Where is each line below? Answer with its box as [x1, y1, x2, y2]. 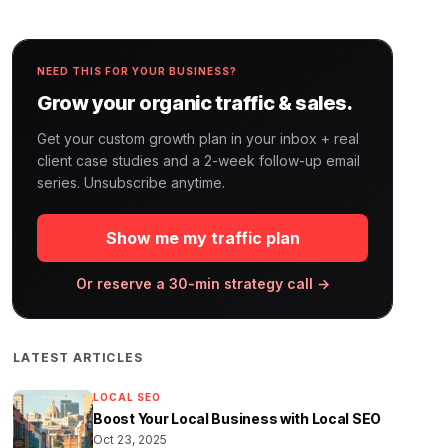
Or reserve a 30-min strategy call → [75, 275, 330, 292]
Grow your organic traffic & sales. [37, 91, 353, 115]
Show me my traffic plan [105, 228, 300, 248]
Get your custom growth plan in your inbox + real [37, 130, 360, 147]
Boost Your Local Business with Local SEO [93, 410, 382, 427]
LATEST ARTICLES [13, 350, 144, 365]
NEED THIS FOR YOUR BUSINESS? [37, 65, 238, 77]
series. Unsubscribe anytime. [37, 174, 226, 191]
